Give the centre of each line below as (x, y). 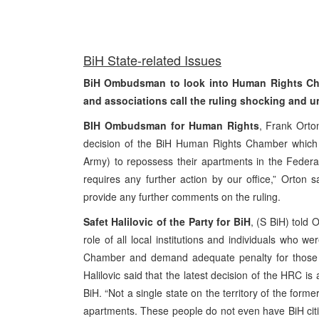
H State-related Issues (158, 60)
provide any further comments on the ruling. (182, 197)
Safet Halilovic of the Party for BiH (167, 221)
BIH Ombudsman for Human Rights (171, 125)
